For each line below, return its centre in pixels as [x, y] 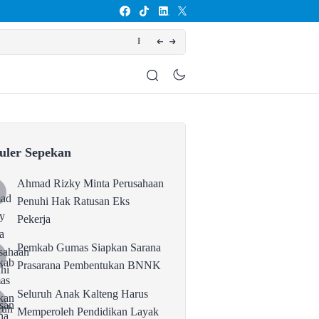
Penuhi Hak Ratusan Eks [73, 201]
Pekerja [33, 219]
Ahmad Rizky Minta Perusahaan [90, 183]
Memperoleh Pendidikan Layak [88, 312]
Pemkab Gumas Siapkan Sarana [89, 247]
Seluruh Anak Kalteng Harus [82, 294]
